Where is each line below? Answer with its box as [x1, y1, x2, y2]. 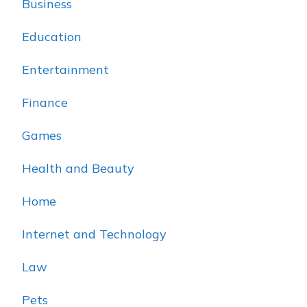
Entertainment [22, 61, 109, 77]
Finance [22, 94, 68, 110]
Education [22, 28, 82, 45]
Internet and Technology [22, 225, 167, 242]
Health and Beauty [22, 160, 134, 176]
